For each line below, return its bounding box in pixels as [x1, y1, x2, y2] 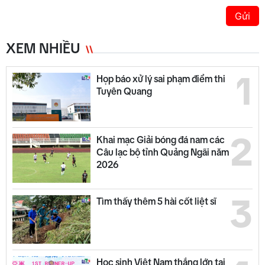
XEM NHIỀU [6, 40, 80, 56]
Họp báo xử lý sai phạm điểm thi [96, 73, 225, 84]
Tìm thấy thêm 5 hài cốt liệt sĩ [96, 195, 216, 206]
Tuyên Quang [96, 85, 152, 96]
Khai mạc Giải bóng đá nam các [96, 134, 225, 146]
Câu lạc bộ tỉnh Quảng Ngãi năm [96, 147, 229, 158]
